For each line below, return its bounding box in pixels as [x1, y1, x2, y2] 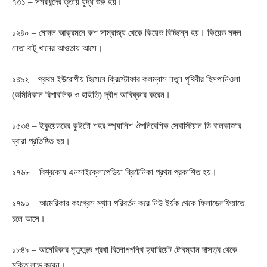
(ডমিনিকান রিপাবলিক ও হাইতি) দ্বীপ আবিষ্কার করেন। [12, 89, 170, 100]
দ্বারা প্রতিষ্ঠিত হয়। [12, 136, 70, 146]
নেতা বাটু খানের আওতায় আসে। [12, 43, 103, 53]
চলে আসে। [12, 213, 45, 223]
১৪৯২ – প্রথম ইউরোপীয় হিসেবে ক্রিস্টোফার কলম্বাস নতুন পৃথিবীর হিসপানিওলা [12, 74, 240, 84]
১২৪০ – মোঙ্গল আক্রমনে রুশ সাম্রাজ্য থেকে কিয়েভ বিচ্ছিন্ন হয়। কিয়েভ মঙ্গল [12, 27, 241, 38]
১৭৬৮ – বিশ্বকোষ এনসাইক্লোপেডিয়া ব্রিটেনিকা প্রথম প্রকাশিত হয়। [12, 167, 217, 177]
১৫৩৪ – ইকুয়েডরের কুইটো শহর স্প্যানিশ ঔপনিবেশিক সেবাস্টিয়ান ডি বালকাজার [12, 120, 241, 131]
